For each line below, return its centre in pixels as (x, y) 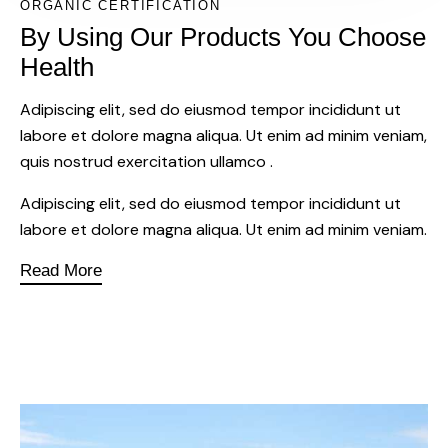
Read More (61, 270)
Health (57, 66)
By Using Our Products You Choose (223, 36)
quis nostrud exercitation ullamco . (146, 161)
